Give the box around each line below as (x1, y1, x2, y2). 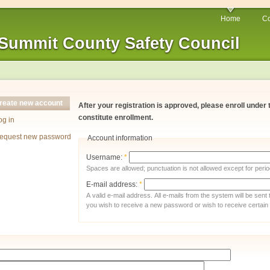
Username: (86, 153, 125, 162)
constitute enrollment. (78, 113, 154, 122)
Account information (87, 134, 153, 143)
